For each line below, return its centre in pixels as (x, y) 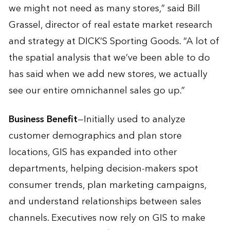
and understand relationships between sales (105, 201)
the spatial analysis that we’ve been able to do (109, 57)
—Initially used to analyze (131, 119)
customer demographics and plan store (95, 136)
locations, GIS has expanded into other (93, 152)
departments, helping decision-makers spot (103, 168)
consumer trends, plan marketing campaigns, (107, 185)
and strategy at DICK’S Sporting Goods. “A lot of (114, 41)
